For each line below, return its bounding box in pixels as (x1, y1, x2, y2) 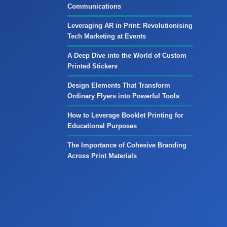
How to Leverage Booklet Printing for (67, 111, 183, 119)
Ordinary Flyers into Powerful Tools (67, 92, 179, 100)
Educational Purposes (67, 122, 137, 130)
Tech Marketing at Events (67, 32, 146, 40)
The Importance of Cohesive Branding (67, 141, 186, 149)
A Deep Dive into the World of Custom (67, 51, 186, 59)
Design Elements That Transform (67, 81, 170, 89)
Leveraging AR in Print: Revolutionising (67, 21, 193, 29)
